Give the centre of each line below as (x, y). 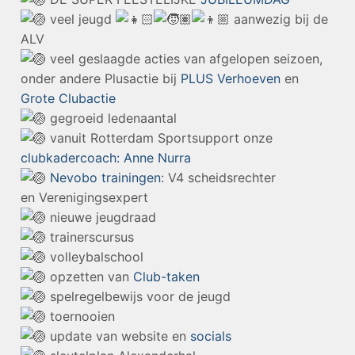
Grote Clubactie (68, 99)
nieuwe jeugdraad (101, 218)
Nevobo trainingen (105, 178)
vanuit (68, 138)
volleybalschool (95, 257)
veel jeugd (81, 19)
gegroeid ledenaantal (111, 118)
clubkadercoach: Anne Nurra (106, 158)
